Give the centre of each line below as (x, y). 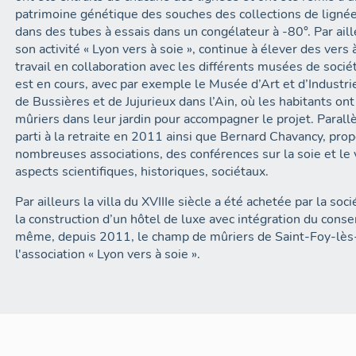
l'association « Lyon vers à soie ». (108, 254)
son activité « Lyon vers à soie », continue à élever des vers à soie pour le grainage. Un (107, 49)
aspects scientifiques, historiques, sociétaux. (142, 172)
